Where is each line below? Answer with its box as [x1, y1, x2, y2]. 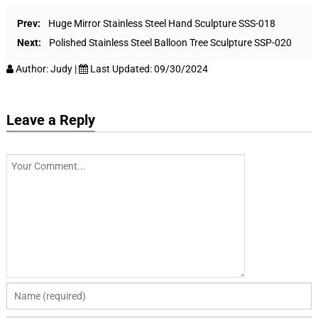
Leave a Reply [6, 111, 95, 129]
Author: [13, 63, 50, 75]
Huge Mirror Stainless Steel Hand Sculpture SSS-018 [48, 18, 275, 30]
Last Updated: [87, 63, 154, 75]
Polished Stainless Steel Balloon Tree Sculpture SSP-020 [48, 37, 292, 49]
